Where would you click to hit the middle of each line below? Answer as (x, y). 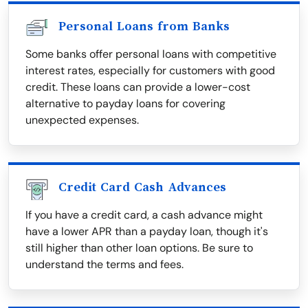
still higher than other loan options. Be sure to (139, 248)
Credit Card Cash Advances (142, 187)
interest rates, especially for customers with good (150, 71)
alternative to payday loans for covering (125, 104)
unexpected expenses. (82, 120)
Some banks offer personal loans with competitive (151, 54)
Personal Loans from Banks (144, 26)
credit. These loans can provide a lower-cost (138, 87)
